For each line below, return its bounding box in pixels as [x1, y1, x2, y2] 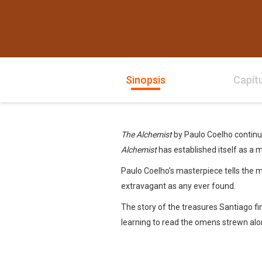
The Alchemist [121, 130, 172, 139]
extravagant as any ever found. [121, 181, 236, 191]
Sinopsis [126, 74, 166, 86]
